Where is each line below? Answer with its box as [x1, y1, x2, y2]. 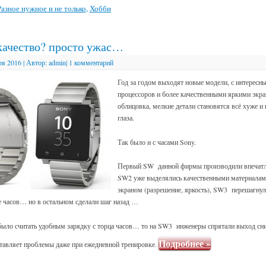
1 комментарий [68, 58, 113, 68]
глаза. [117, 113, 134, 123]
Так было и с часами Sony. [117, 137, 196, 147]
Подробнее [158, 236, 206, 250]
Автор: [26, 58, 47, 68]
